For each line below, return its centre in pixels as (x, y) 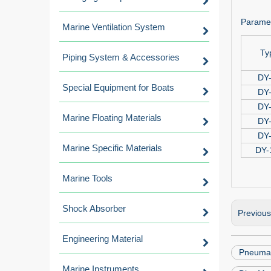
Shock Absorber (94, 208)
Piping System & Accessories (121, 57)
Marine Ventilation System (114, 27)
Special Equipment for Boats (118, 87)
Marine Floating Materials (112, 118)
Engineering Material (103, 239)
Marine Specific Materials (112, 148)
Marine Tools (87, 178)
